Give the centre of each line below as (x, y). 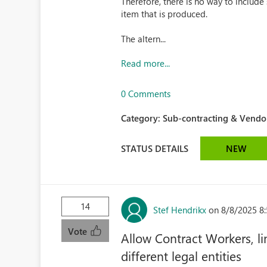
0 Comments (146, 94)
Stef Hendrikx (180, 209)
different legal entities (181, 256)
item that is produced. (164, 14)
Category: (142, 118)
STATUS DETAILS (155, 148)
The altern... (144, 39)
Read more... (146, 63)
